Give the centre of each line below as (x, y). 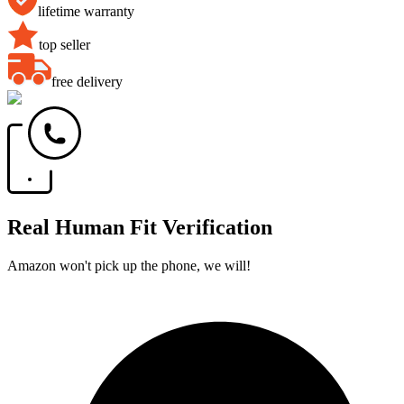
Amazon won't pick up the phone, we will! (129, 265)
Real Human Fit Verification (140, 227)
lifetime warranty (86, 11)
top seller (64, 44)
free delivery (87, 81)
